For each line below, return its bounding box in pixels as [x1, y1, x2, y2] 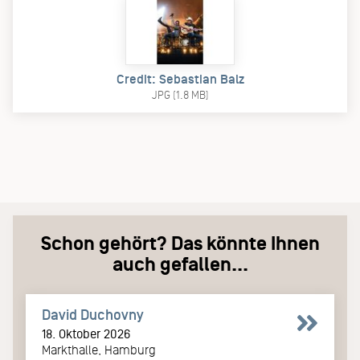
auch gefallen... [112, 253, 248, 275]
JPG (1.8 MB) [151, 88, 209, 101]
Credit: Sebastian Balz [116, 72, 244, 87]
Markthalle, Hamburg [42, 342, 156, 357]
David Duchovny [42, 306, 144, 323]
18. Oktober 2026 [42, 326, 130, 341]
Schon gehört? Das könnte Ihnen [40, 232, 320, 254]
